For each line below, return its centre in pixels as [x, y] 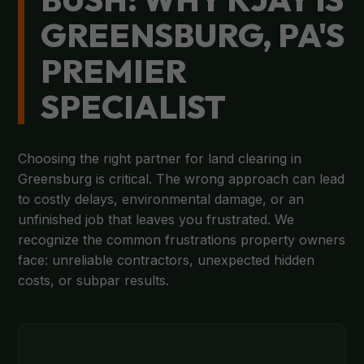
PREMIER [114, 71]
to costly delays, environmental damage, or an [161, 199]
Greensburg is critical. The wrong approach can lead [182, 179]
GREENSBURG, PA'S [193, 35]
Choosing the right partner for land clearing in [160, 158]
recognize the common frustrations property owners [182, 240]
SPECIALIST [134, 106]
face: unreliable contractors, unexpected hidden [167, 260]
